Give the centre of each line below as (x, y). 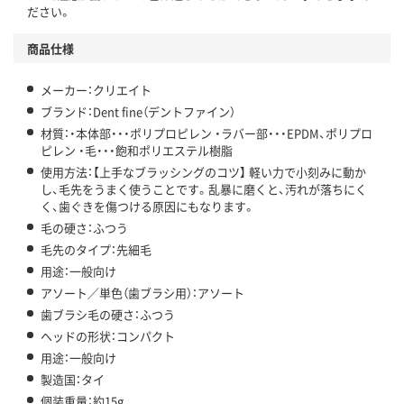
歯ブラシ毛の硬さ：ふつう (108, 315)
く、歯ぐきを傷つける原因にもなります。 (148, 207)
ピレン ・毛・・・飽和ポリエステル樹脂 (137, 151)
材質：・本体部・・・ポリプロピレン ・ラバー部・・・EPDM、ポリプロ (207, 133)
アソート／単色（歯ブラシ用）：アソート (142, 293)
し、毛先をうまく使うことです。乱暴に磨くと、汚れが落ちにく (204, 189)
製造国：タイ (73, 380)
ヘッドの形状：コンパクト (108, 336)
